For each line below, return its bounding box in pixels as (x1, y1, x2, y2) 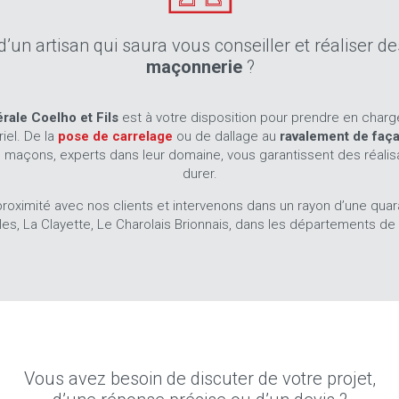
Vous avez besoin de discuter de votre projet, (24, 368, 377, 389)
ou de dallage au (175, 128, 280, 144)
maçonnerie (145, 56, 242, 77)
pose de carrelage (57, 128, 173, 144)
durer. (183, 166, 218, 182)
